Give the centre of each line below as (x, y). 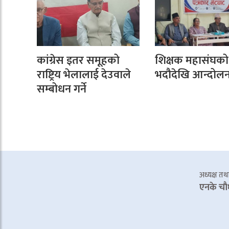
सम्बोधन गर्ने (62, 89)
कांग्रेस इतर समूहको (78, 60)
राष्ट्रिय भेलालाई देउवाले (84, 75)
